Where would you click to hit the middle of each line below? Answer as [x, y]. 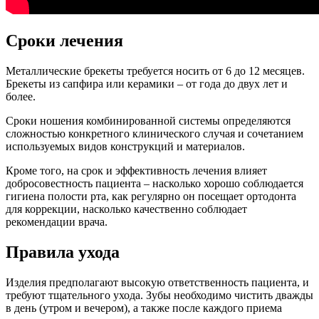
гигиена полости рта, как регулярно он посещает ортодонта [151, 197]
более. [21, 97]
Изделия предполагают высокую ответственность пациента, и [157, 283]
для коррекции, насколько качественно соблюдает [126, 209]
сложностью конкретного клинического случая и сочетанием [155, 134]
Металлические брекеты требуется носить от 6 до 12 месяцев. [155, 71]
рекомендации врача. [57, 222]
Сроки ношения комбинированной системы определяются [148, 121]
